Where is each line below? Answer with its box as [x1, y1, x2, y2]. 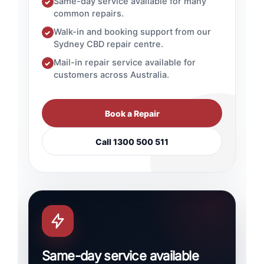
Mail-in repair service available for [53, 57, 196, 68]
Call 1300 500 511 [95, 136, 169, 147]
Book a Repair [104, 108, 160, 118]
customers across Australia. [53, 70, 169, 81]
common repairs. [53, 8, 124, 19]
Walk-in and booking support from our [53, 27, 211, 38]
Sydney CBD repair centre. [53, 39, 163, 50]
